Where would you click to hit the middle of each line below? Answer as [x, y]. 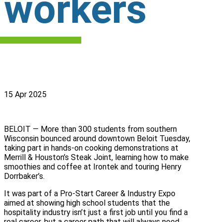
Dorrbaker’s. [24, 176]
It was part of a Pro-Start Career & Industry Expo [90, 193]
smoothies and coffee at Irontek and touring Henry [93, 166]
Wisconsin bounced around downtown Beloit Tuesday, [97, 138]
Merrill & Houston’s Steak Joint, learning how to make [96, 157]
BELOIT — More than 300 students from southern [90, 129]
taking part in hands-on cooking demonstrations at [91, 148]
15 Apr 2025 [25, 94]
